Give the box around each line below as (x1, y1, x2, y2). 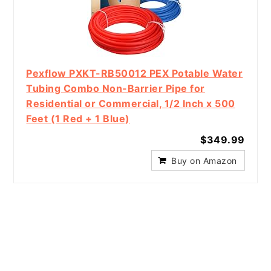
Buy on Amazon (171, 155, 237, 166)
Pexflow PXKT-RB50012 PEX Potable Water (26, 67, 243, 80)
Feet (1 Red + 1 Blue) (26, 113, 130, 125)
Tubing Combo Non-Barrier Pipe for (26, 82, 205, 95)
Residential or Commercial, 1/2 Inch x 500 (26, 97, 235, 110)
